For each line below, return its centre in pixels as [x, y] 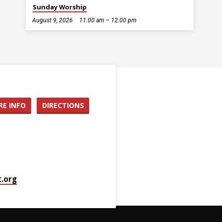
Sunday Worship [59, 7]
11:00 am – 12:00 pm [108, 20]
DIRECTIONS [63, 105]
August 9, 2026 [53, 20]
